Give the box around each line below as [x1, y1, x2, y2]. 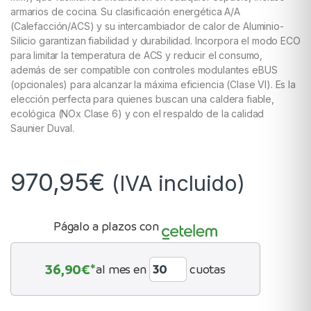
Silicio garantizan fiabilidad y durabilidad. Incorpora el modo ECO [10, 34, 301, 47]
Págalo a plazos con [53, 218, 160, 233]
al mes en [96, 261, 146, 276]
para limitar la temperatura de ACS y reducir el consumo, [10, 49, 263, 61]
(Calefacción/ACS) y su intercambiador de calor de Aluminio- [10, 19, 284, 32]
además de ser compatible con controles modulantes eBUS [10, 63, 278, 76]
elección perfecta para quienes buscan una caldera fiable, [10, 92, 275, 105]
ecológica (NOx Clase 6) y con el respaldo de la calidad [10, 107, 264, 119]
